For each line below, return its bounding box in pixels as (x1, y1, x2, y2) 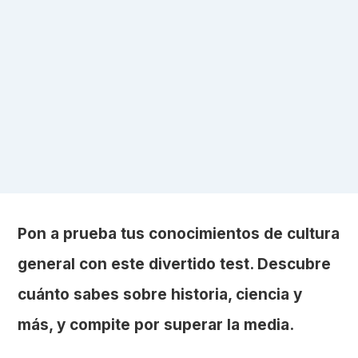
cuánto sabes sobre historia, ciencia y (18, 284, 303, 304)
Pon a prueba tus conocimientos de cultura (18, 224, 340, 243)
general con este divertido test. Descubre (18, 254, 332, 273)
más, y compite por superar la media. (18, 315, 295, 334)
